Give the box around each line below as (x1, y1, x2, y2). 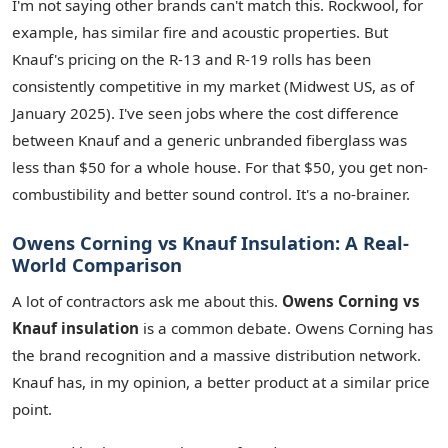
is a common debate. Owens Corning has (139, 318, 433, 338)
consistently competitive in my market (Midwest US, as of (12, 76, 414, 96)
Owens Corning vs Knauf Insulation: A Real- (12, 230, 409, 255)
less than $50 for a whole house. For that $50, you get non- (12, 157, 428, 177)
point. (12, 399, 52, 419)
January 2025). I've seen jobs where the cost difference (12, 103, 399, 123)
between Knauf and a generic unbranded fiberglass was (12, 130, 407, 150)
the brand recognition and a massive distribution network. (12, 345, 421, 365)
